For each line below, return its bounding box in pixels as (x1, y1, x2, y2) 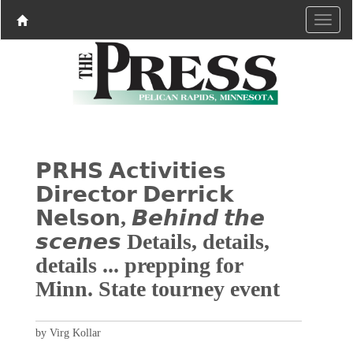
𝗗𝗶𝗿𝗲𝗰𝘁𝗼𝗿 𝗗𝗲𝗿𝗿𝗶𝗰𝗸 (35, 181, 234, 206)
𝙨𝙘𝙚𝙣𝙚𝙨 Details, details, (35, 229, 269, 254)
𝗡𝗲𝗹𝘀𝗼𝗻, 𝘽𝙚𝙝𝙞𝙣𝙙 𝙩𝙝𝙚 (35, 205, 265, 230)
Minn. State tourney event (35, 276, 280, 301)
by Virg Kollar (35, 326, 101, 339)
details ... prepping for (35, 252, 243, 277)
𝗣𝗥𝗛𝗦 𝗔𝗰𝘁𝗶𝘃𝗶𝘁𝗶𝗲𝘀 (35, 158, 226, 183)
